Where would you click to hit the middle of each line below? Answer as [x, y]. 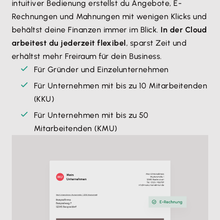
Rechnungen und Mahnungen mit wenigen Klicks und [110, 16]
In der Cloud [184, 29]
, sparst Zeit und [156, 43]
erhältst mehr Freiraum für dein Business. [87, 56]
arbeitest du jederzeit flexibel [69, 43]
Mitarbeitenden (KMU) [76, 128]
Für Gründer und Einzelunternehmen [101, 69]
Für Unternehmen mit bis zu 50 [91, 115]
